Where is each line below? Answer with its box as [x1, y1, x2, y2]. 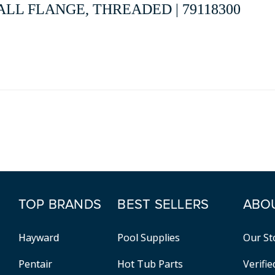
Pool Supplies [117, 230, 180, 244]
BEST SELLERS [117, 198, 209, 212]
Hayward [18, 230, 59, 244]
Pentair [18, 257, 52, 271]
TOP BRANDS [18, 198, 102, 212]
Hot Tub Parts [117, 257, 184, 271]
